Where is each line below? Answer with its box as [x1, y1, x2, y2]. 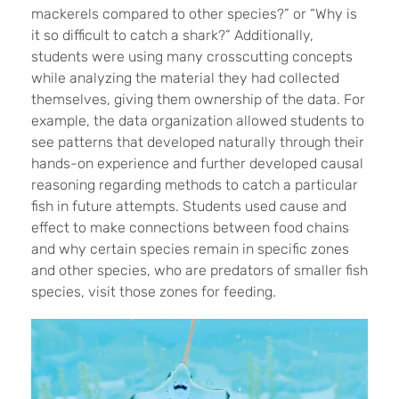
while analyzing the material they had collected [31, 69, 339, 86]
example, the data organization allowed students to [31, 111, 364, 129]
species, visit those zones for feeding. [31, 282, 276, 300]
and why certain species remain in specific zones [31, 240, 349, 257]
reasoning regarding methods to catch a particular [31, 175, 358, 193]
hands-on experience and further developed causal [31, 154, 363, 172]
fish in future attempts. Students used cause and [31, 197, 346, 215]
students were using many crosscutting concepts [31, 47, 353, 65]
